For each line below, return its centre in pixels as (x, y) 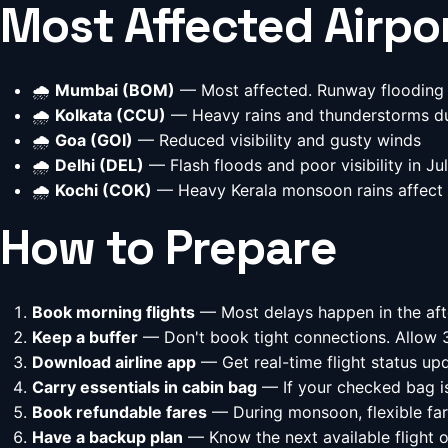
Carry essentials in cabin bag (144, 387)
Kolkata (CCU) (110, 115)
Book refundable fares (119, 412)
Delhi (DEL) (99, 165)
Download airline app (114, 362)
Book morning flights (113, 312)
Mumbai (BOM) (115, 90)
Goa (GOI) (94, 140)
